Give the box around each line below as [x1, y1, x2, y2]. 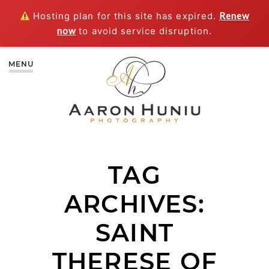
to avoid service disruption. [76, 25, 212, 37]
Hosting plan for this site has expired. [29, 10, 219, 22]
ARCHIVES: [64, 189, 205, 219]
